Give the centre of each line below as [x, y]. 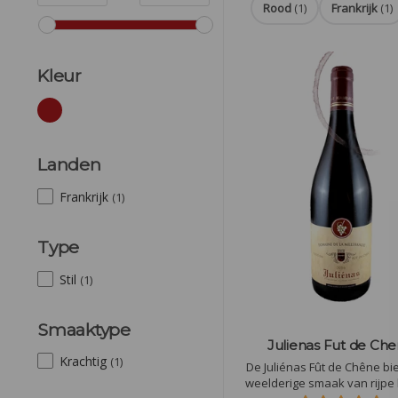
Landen [69, 165]
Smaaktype [84, 329]
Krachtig [85, 362]
